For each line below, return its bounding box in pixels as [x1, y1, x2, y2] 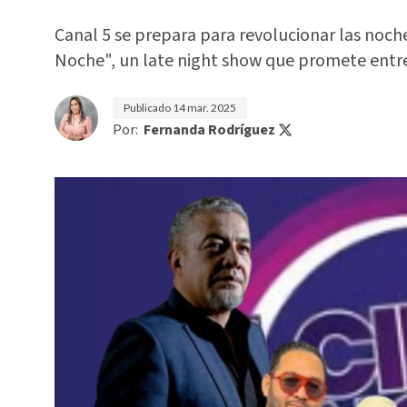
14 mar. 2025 [173, 101, 236, 114]
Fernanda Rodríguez [144, 120, 275, 140]
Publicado [124, 101, 173, 114]
